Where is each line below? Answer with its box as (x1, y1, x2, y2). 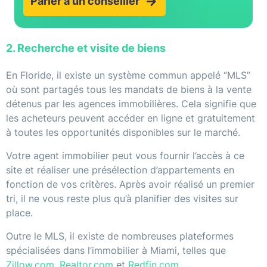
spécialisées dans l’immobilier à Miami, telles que (6, 244, 226, 257)
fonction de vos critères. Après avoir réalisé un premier (6, 178, 254, 191)
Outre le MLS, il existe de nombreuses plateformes (6, 230, 234, 243)
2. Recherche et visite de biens (6, 42, 166, 55)
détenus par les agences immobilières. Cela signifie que (6, 98, 256, 110)
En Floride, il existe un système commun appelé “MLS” (6, 69, 250, 82)
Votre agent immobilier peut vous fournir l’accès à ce (6, 150, 244, 162)
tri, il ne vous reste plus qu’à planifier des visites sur (6, 193, 238, 205)
